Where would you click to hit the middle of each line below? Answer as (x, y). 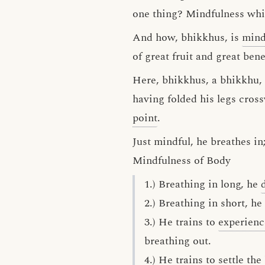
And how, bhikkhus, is (187, 38)
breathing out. (178, 241)
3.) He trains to (181, 222)
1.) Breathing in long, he (203, 184)
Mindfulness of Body (182, 161)
